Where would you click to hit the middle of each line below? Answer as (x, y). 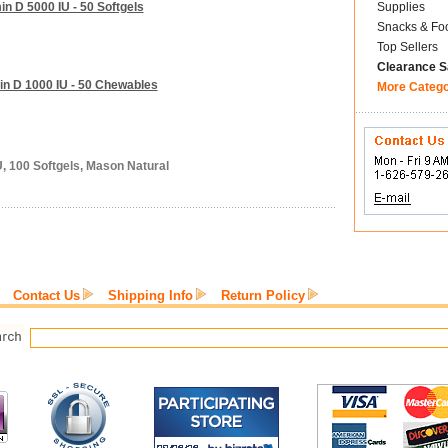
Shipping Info (150, 295)
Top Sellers (407, 47)
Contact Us (46, 295)
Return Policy (263, 295)
